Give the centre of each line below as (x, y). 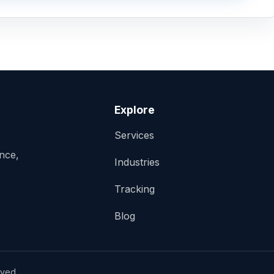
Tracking (134, 189)
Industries (137, 162)
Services (134, 135)
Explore (134, 110)
